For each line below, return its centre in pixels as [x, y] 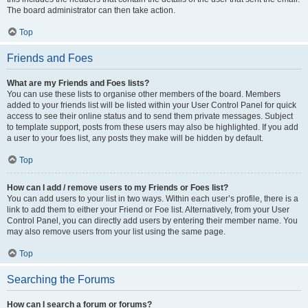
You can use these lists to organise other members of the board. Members [144, 94]
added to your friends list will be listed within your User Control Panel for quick [152, 105]
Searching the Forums [61, 279]
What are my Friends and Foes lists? [78, 83]
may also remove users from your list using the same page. [116, 232]
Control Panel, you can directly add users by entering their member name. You [152, 221]
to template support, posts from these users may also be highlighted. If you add [153, 127]
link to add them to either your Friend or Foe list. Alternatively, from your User [148, 210]
